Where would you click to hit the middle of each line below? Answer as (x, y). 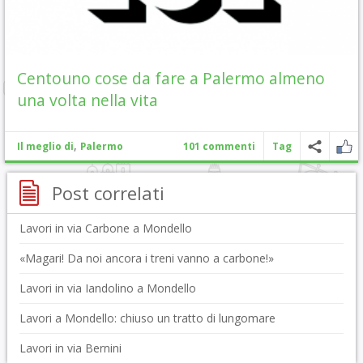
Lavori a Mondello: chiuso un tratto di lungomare (147, 318)
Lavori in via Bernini (70, 348)
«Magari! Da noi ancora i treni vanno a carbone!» (146, 258)
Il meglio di (45, 146)
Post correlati (108, 193)
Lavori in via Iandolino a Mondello (107, 288)
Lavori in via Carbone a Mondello (105, 228)
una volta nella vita (88, 100)
